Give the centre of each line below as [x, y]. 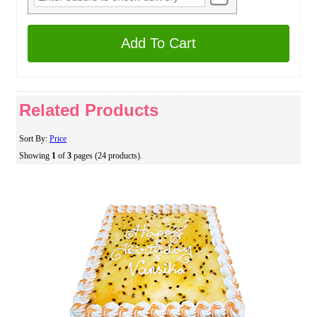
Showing [35, 156]
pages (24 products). [107, 156]
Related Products [89, 110]
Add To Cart [158, 43]
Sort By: [34, 139]
